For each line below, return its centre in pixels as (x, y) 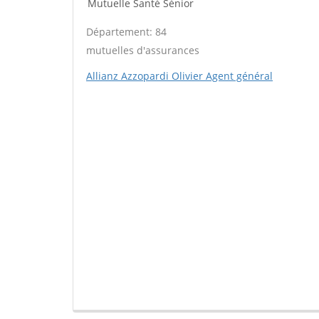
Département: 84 (126, 32)
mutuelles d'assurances (143, 50)
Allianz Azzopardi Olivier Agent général (179, 76)
